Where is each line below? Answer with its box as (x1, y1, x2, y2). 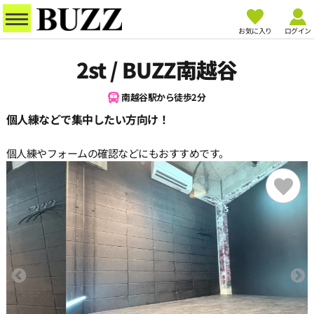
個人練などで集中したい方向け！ (6, 111, 170, 128)
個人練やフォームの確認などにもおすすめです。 (6, 146, 229, 161)
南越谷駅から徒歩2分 (121, 90, 206, 104)
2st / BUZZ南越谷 (76, 54, 238, 85)
